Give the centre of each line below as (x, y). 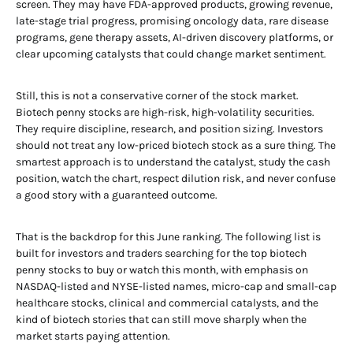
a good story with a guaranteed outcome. (117, 195)
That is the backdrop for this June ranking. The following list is (168, 237)
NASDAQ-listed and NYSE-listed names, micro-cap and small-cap (176, 286)
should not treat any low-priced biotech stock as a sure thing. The (176, 145)
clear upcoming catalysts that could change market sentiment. (171, 54)
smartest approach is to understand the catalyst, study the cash (173, 162)
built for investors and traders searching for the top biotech (161, 253)
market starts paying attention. (93, 336)
